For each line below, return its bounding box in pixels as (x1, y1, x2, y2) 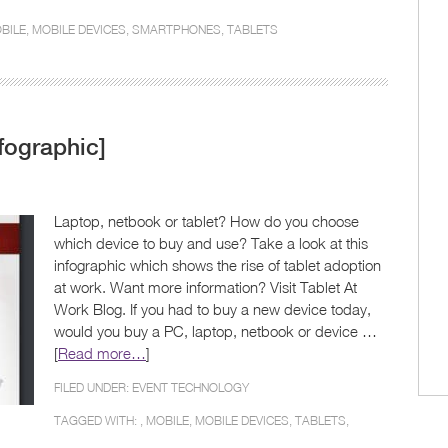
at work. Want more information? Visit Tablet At (54, 278, 357, 296)
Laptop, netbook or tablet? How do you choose (54, 212, 359, 230)
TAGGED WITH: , (54, 413, 146, 428)
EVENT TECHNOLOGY (132, 380, 249, 395)
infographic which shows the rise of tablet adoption (54, 256, 381, 274)
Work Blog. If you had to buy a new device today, (54, 300, 371, 318)
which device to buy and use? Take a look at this (54, 234, 368, 252)
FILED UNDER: (54, 380, 132, 395)
